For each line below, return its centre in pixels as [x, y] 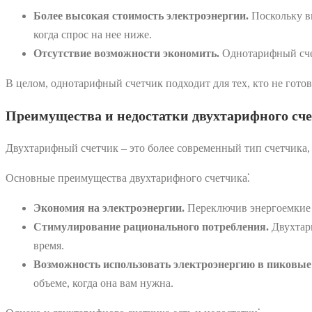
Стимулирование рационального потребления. [151, 226]
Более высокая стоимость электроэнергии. [141, 15]
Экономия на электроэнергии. [109, 208]
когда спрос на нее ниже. [93, 34]
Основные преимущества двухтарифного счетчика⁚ [128, 178]
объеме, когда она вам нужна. [103, 283]
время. [49, 245]
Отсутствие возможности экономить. [126, 53]
